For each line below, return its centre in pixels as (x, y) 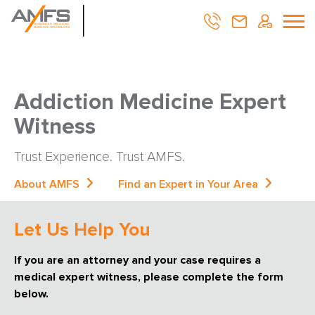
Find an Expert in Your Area (188, 184)
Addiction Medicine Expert (150, 102)
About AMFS (47, 184)
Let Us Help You (82, 230)
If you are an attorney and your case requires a (137, 260)
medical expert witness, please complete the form (149, 277)
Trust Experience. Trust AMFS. (99, 157)
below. (31, 294)
